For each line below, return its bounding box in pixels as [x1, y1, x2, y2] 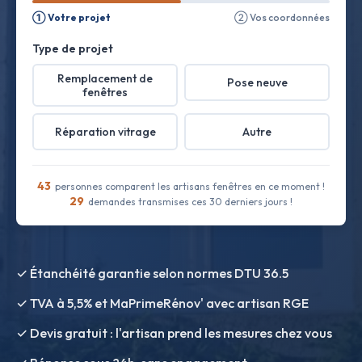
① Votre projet [32, 11, 111, 23]
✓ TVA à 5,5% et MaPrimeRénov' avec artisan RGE [16, 295, 309, 311]
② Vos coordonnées [234, 11, 330, 23]
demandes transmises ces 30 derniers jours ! [86, 196, 293, 208]
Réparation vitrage [54, 124, 156, 139]
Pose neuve [226, 74, 288, 90]
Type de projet [32, 41, 113, 56]
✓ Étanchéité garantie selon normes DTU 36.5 [16, 265, 288, 281]
